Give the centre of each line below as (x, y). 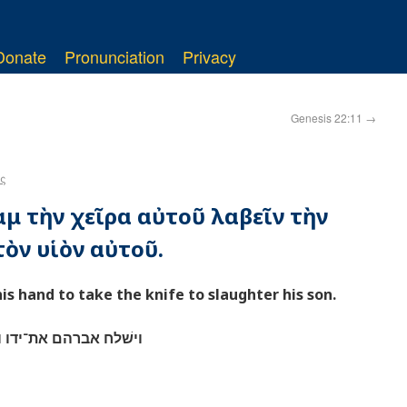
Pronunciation (114, 56)
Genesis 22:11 (328, 118)
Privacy (209, 56)
